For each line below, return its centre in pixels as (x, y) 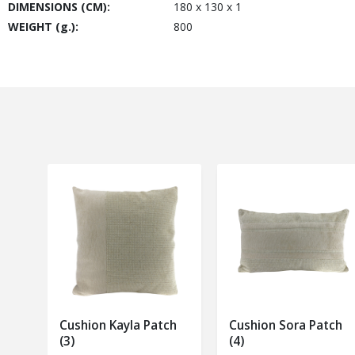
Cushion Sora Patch (286, 325)
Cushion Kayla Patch (118, 325)
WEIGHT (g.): (43, 26)
